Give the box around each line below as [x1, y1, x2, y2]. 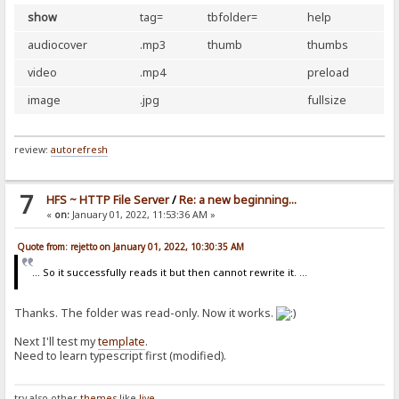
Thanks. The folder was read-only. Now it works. [14, 305, 277, 322]
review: [14, 142, 52, 156]
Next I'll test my [14, 334, 99, 350]
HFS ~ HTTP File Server [45, 191, 169, 208]
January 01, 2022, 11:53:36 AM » [69, 208, 216, 221]
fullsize [307, 93, 347, 109]
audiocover [28, 37, 88, 53]
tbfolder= [208, 10, 258, 26]
